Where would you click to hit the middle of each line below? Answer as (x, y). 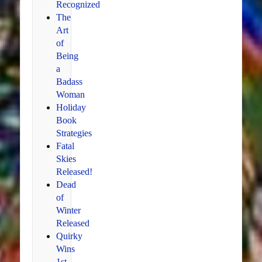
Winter (68, 210)
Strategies (74, 133)
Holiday (71, 107)
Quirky (69, 236)
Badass (69, 81)
